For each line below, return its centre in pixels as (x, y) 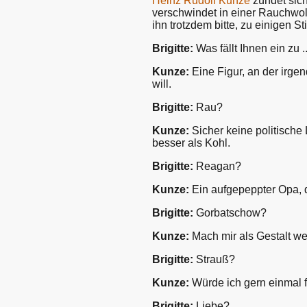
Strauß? (214, 259)
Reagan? (217, 166)
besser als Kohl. (191, 143)
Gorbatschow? (230, 212)
